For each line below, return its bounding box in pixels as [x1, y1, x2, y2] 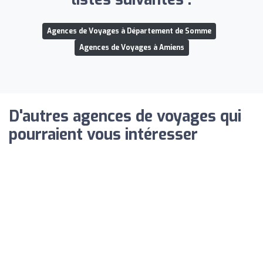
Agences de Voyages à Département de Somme [47, 26, 211, 36]
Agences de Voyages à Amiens [79, 42, 184, 52]
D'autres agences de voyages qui [9, 106, 241, 127]
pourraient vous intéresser [9, 124, 198, 145]
